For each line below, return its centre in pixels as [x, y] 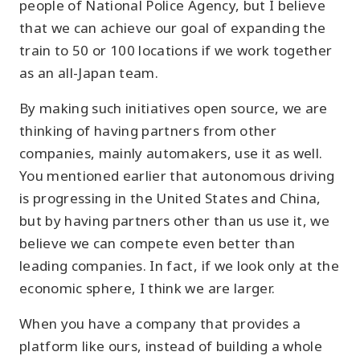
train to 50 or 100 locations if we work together [176, 50]
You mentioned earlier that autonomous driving [177, 176]
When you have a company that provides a [160, 323]
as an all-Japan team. [89, 73]
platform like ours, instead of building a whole [171, 346]
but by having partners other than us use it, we [174, 221]
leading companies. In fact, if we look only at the [179, 266]
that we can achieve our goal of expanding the [173, 28]
